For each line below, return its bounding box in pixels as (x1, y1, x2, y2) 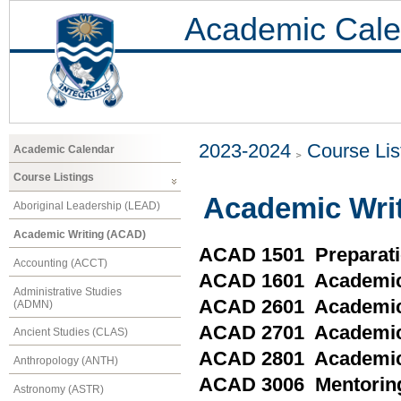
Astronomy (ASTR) (13, 382, 104, 396)
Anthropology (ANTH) (13, 354, 118, 368)
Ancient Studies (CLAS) (13, 326, 128, 339)
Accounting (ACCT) (13, 256, 107, 269)
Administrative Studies (13, 285, 122, 298)
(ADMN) (13, 297, 53, 311)
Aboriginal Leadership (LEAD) (13, 200, 160, 213)
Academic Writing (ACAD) (13, 227, 146, 241)
